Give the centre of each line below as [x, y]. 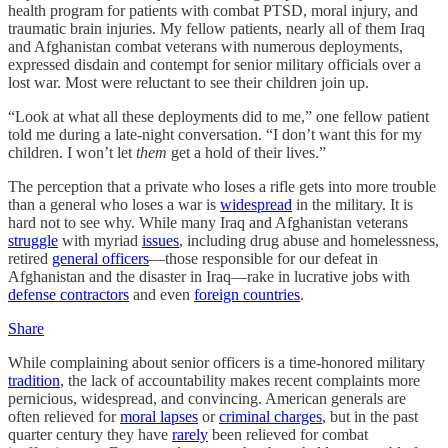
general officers [100, 258]
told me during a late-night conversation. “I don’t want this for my [215, 134]
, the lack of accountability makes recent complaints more [240, 380]
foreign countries [247, 294]
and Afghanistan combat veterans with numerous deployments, [205, 46]
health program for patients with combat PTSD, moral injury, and [213, 10]
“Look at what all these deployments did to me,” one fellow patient [218, 116]
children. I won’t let [72, 152]
